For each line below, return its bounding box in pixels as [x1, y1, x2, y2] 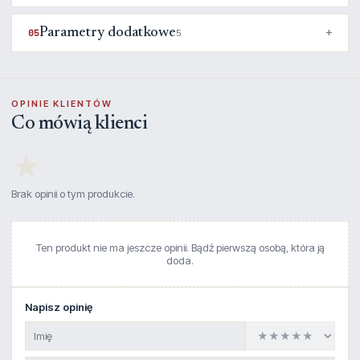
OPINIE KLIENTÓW [11, 98, 112, 109]
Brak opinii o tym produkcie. [11, 187, 135, 200]
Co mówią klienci [11, 114, 147, 133]
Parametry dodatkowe [39, 26, 176, 40]
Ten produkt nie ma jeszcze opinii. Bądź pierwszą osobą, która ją [35, 241, 325, 254]
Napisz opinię [25, 301, 92, 313]
